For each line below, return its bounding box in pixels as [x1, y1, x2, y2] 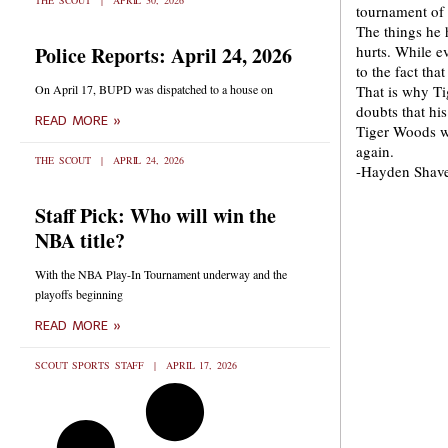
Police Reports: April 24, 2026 [35, 41, 292, 70]
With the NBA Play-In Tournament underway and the [35, 266, 287, 282]
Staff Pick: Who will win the [35, 201, 276, 230]
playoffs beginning [35, 286, 123, 302]
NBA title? [35, 226, 125, 255]
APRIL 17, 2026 [161, 358, 237, 372]
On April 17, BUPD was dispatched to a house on [35, 81, 273, 97]
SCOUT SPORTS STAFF [35, 358, 150, 372]
